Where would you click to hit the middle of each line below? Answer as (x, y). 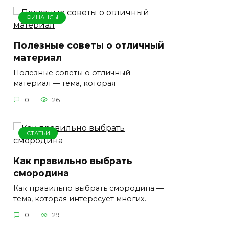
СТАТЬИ (38, 133)
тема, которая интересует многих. (80, 199)
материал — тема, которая (64, 84)
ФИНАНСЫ (42, 18)
